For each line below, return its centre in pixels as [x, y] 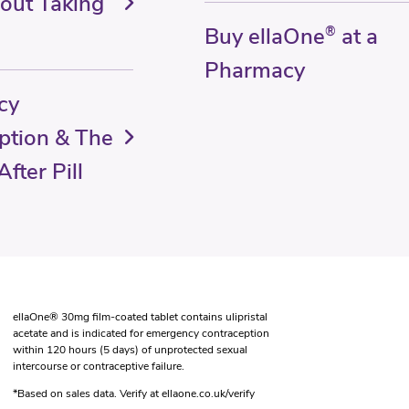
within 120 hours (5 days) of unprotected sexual [130, 350]
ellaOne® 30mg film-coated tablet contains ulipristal [140, 317]
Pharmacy [254, 70]
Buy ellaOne [264, 37]
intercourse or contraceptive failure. [98, 366]
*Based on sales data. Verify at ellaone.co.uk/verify [133, 393]
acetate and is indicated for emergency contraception [141, 333]
